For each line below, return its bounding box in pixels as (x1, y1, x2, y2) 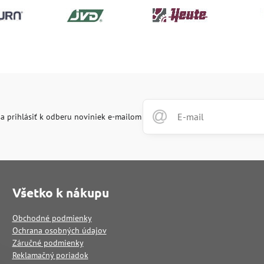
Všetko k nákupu (12, 184, 109, 200)
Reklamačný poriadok (12, 250, 88, 260)
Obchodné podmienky (12, 213, 92, 223)
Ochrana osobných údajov (12, 225, 107, 236)
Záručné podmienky (12, 237, 84, 248)
